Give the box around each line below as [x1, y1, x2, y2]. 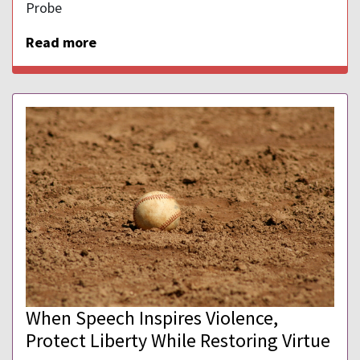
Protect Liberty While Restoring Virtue [26, 328, 330, 354]
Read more [26, 32, 96, 51]
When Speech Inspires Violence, [26, 305, 278, 331]
